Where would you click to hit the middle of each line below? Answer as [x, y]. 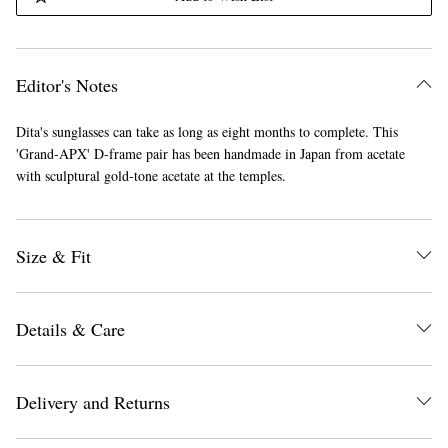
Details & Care [70, 329]
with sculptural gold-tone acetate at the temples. [150, 175]
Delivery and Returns [92, 402]
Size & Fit [53, 256]
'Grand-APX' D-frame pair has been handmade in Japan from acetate [210, 153]
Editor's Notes [66, 85]
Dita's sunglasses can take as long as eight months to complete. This [206, 131]
